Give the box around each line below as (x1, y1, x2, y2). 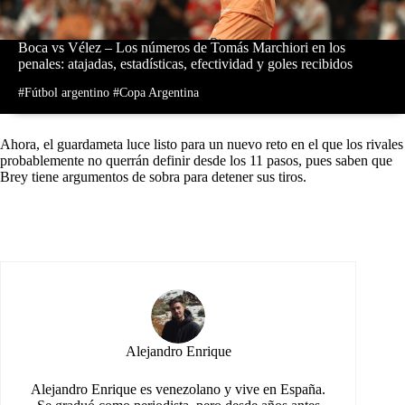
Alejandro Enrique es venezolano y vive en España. (31, 381, 326, 397)
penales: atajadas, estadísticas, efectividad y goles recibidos (18, 55, 353, 71)
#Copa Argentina (113, 85, 199, 99)
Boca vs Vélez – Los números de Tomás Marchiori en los (18, 39, 345, 55)
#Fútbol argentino (18, 85, 109, 99)
